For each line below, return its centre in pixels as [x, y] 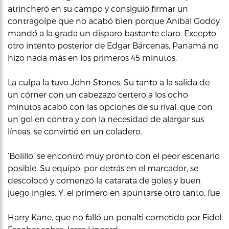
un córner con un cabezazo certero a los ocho [98, 94]
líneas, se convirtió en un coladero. [75, 131]
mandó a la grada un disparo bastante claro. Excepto [112, 33]
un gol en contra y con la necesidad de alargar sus [106, 119]
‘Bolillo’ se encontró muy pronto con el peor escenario [114, 156]
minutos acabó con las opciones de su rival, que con [110, 107]
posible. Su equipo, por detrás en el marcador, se [103, 168]
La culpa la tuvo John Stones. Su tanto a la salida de [109, 82]
